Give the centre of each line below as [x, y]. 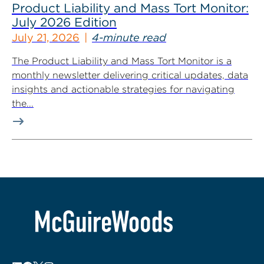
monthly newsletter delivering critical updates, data [130, 75]
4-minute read [129, 37]
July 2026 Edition [64, 22]
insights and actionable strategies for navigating [123, 89]
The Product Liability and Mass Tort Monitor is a [122, 61]
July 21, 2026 [46, 37]
